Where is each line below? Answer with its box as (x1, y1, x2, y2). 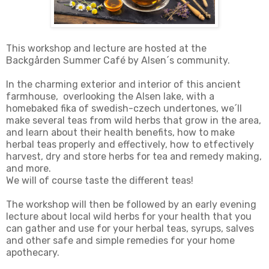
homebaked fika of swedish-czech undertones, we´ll (6, 103, 242, 115)
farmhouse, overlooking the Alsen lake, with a (6, 91, 214, 103)
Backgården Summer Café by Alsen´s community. (6, 55, 230, 67)
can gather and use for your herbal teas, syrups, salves (6, 223, 254, 235)
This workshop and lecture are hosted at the (6, 43, 207, 55)
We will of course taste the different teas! (6, 175, 193, 187)
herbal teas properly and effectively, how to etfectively (6, 139, 254, 151)
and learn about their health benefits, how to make (6, 127, 235, 139)
